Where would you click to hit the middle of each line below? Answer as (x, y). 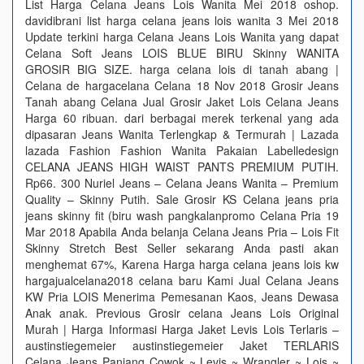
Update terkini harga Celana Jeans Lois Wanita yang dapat (182, 37)
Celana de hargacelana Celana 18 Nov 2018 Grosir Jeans (182, 85)
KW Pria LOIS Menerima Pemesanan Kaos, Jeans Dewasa (182, 297)
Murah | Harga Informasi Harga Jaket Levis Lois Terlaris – (182, 329)
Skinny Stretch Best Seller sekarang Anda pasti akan (182, 248)
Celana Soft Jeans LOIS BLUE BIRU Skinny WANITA (182, 53)
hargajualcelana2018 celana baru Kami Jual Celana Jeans (182, 280)
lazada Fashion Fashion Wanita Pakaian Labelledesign (182, 150)
